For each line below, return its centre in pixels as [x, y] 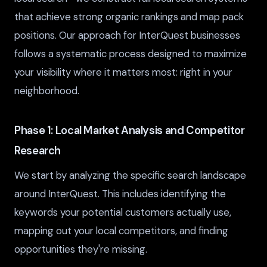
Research [38, 150]
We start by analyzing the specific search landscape [130, 175]
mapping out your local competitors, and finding [121, 230]
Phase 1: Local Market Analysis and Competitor [130, 130]
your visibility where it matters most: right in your [123, 72]
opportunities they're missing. [81, 249]
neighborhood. [47, 91]
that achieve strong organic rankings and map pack [129, 17]
